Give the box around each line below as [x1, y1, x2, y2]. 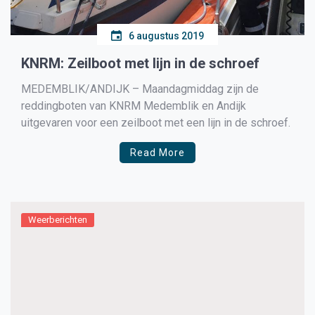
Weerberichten [28, 214, 87, 225]
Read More [130, 147, 185, 158]
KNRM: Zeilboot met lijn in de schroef [21, 55, 259, 72]
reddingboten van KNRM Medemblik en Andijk [21, 99, 246, 112]
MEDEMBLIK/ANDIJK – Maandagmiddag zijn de [21, 82, 259, 96]
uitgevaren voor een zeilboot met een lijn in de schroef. [21, 116, 290, 129]
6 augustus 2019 [129, 30, 204, 41]
